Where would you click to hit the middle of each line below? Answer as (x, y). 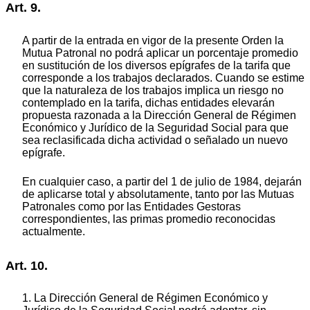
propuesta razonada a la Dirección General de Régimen (159, 115)
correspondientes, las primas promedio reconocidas (149, 219)
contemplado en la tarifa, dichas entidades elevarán (148, 102)
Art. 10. (27, 265)
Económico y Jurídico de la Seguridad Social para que (155, 127)
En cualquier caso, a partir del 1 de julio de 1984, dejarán (162, 181)
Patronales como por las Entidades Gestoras (131, 206)
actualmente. (54, 231)
